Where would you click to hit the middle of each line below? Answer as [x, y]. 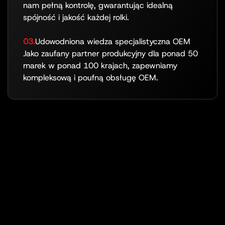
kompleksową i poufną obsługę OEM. [91, 77]
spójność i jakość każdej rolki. [76, 17]
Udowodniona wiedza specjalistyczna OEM [113, 41]
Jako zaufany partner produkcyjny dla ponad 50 [110, 53]
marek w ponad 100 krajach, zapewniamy [100, 65]
